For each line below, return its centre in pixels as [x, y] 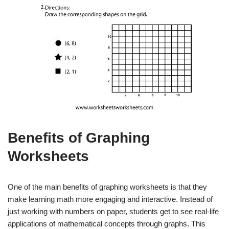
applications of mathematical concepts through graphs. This [107, 223]
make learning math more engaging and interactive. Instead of [110, 199]
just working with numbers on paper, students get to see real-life [113, 211]
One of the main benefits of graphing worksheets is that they [107, 187]
